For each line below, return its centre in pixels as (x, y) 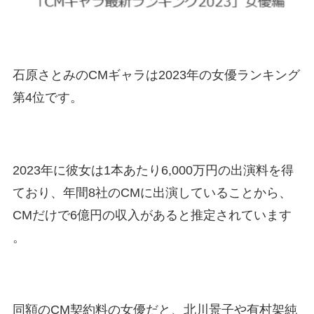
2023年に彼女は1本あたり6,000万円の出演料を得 (153, 170)
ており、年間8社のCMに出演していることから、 (152, 192)
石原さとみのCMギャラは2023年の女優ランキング (156, 75)
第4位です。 (47, 98)
